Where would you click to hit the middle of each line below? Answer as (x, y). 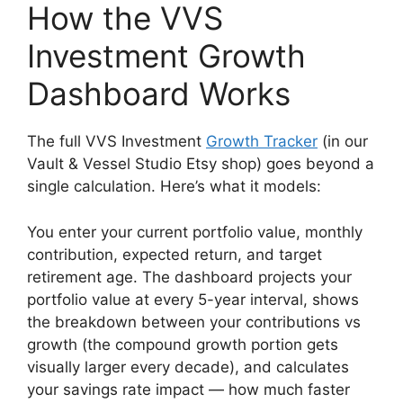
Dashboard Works (159, 94)
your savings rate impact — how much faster (188, 389)
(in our (343, 142)
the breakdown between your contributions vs (194, 322)
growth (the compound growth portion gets (183, 344)
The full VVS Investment (116, 142)
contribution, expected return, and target (175, 254)
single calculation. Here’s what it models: (174, 187)
